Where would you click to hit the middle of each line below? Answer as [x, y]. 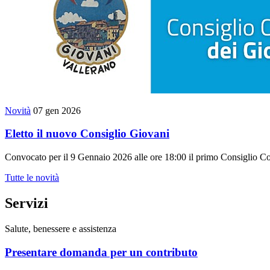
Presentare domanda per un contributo [101, 252]
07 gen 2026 [57, 110]
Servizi [27, 203]
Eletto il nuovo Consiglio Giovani [87, 134]
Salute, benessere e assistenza [61, 228]
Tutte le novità [32, 178]
